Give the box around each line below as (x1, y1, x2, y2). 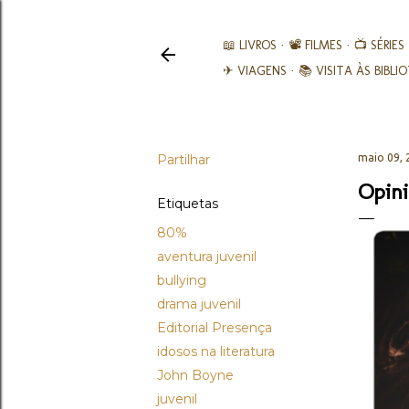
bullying (157, 272, 206, 288)
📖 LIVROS (223, 37, 277, 53)
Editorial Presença (157, 320, 272, 336)
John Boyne (157, 367, 234, 383)
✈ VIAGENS (223, 63, 287, 79)
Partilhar (157, 152, 210, 168)
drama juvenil (157, 296, 241, 312)
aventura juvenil (157, 248, 257, 265)
